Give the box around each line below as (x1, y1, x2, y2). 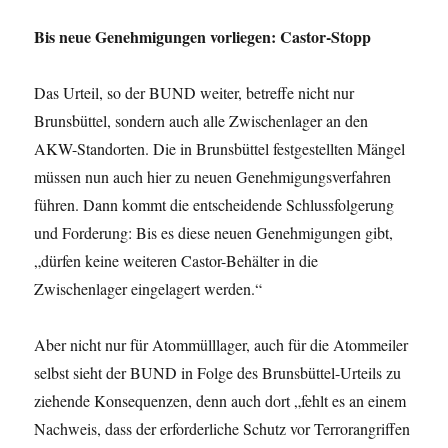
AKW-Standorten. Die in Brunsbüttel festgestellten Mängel (34, 138, 406, 160)
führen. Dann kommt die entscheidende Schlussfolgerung (34, 194, 395, 216)
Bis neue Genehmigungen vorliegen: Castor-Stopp (34, 25, 372, 49)
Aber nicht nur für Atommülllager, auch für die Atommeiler (34, 334, 409, 356)
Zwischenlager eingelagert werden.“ (34, 278, 263, 300)
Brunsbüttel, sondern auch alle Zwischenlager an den (34, 110, 369, 132)
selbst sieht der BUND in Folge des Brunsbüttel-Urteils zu (34, 362, 402, 384)
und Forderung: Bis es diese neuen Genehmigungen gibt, (34, 222, 394, 244)
